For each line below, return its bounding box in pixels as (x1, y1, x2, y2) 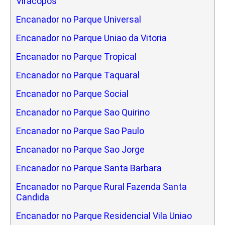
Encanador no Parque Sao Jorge (16, 144, 145, 155)
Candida (16, 191, 49, 202)
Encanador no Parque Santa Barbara (16, 162, 162, 173)
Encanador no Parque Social (16, 88, 129, 99)
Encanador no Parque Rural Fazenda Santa (16, 181, 187, 192)
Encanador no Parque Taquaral (16, 69, 140, 80)
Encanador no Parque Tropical (16, 51, 137, 62)
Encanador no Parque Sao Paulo (16, 125, 144, 136)
